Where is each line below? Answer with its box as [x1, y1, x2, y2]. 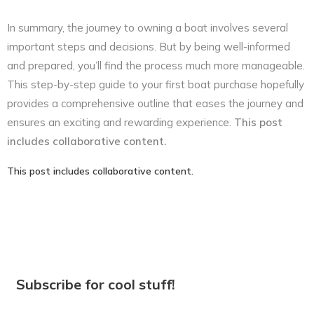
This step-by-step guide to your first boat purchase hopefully [7, 77, 304, 91]
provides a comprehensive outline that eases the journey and [7, 96, 303, 110]
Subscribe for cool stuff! [16, 275, 175, 293]
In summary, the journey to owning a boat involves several [7, 20, 288, 34]
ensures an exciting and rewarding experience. [7, 115, 234, 129]
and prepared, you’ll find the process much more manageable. [7, 58, 305, 72]
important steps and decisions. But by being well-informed [7, 39, 290, 53]
